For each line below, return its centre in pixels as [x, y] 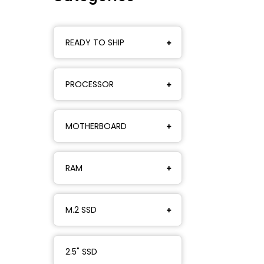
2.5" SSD [81, 251]
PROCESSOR [90, 84]
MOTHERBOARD [96, 126]
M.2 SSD [81, 209]
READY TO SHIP [95, 42]
